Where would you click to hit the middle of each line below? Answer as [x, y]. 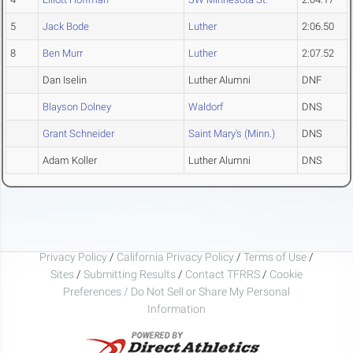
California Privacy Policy [175, 256]
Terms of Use [275, 256]
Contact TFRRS [224, 274]
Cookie [286, 274]
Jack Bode [66, 27]
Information [176, 308]
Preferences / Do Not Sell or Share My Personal [176, 291]
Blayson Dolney [77, 107]
